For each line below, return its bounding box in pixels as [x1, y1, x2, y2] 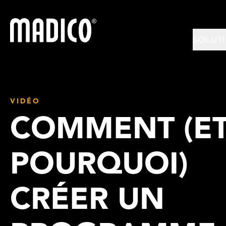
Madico [10, 19, 39, 28]
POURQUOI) [10, 151, 188, 181]
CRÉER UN [10, 186, 164, 216]
